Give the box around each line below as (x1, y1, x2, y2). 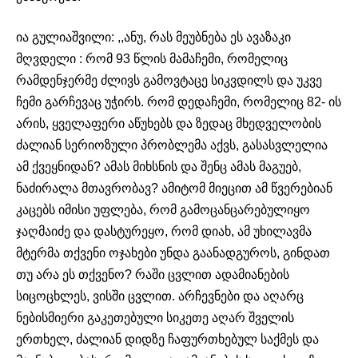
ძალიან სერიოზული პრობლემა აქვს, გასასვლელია (16, 137, 328, 152)
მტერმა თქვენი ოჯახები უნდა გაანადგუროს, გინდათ (16, 245, 330, 260)
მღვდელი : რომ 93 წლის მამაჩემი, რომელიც (16, 51, 288, 66)
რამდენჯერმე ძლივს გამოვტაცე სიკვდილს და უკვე (16, 73, 322, 87)
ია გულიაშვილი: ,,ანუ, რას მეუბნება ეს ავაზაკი (16, 30, 291, 44)
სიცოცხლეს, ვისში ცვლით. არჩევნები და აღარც (16, 288, 304, 303)
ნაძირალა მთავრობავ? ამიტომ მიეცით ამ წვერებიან (16, 181, 332, 195)
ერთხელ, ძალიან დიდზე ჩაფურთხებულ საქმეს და (16, 332, 319, 346)
